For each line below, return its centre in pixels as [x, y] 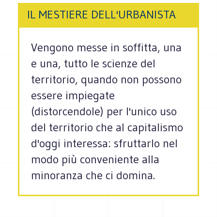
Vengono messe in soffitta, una [107, 47]
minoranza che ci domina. [93, 175]
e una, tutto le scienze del [93, 63]
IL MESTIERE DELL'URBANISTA [102, 15]
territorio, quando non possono [107, 79]
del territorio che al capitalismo [107, 127]
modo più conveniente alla [95, 159]
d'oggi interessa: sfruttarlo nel [105, 143]
